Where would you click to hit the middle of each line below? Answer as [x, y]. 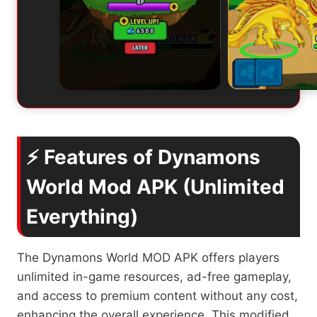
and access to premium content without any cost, [157, 295]
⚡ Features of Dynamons [143, 157]
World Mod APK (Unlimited [155, 186]
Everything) [82, 216]
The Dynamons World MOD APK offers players [148, 257]
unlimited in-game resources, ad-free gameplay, [154, 276]
